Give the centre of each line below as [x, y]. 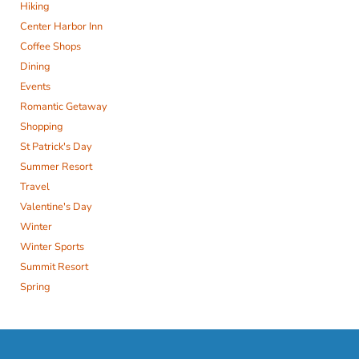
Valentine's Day [56, 207]
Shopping [42, 127]
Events [35, 87]
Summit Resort [54, 267]
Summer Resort [56, 167]
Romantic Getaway [64, 107]
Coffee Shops [50, 46]
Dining [35, 67]
